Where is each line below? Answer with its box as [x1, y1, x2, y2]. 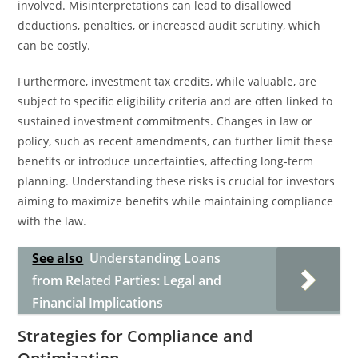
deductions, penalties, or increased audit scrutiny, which [18, 18, 321, 33]
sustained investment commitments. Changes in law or [18, 113, 313, 129]
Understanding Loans [89, 249, 221, 267]
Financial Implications [32, 294, 164, 312]
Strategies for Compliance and [18, 325, 253, 347]
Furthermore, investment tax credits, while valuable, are [18, 74, 317, 89]
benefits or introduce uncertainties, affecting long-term [18, 153, 314, 169]
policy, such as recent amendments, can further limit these [18, 133, 334, 149]
